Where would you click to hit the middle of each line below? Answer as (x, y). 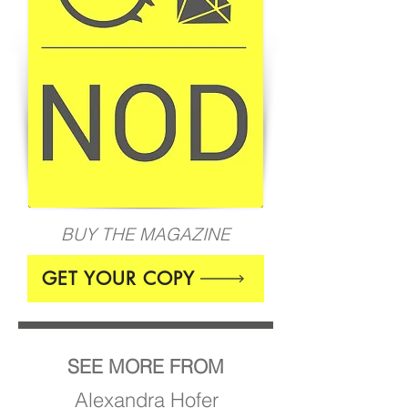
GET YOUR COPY (118, 278)
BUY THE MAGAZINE (146, 234)
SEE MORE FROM (146, 366)
